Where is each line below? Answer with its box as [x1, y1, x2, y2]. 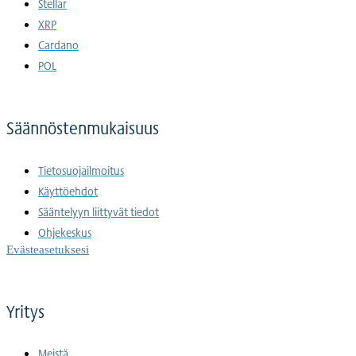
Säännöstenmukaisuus [6, 114, 159, 141]
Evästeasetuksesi [6, 242, 89, 256]
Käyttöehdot [38, 182, 98, 199]
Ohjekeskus [38, 223, 91, 241]
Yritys [6, 297, 44, 324]
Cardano [38, 37, 79, 54]
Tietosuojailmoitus [38, 161, 124, 179]
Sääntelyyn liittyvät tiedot [38, 203, 159, 220]
